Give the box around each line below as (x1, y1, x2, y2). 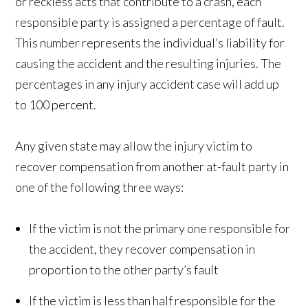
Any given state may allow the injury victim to (15, 138, 253, 154)
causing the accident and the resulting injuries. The (15, 56, 282, 71)
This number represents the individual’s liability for (15, 35, 285, 51)
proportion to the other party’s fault (29, 262, 219, 278)
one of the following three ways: (15, 179, 184, 195)
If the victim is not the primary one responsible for (29, 221, 291, 236)
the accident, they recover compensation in (29, 241, 256, 257)
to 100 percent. (15, 97, 97, 113)
